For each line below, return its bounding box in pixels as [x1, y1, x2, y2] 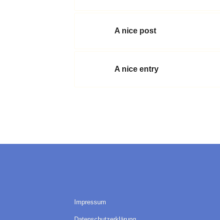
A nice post [114, 27, 156, 35]
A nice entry [114, 65, 159, 74]
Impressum [74, 198, 106, 206]
